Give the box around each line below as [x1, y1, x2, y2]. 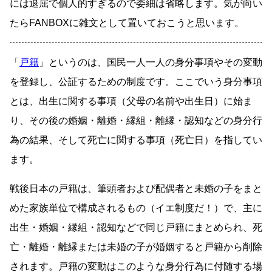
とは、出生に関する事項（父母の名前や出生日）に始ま [10, 96, 253, 107]
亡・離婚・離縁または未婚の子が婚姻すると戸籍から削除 [10, 242, 262, 253]
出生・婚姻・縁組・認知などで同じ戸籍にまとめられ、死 [10, 222, 262, 233]
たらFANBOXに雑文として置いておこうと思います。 [10, 18, 244, 29]
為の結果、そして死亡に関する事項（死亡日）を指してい [10, 135, 262, 146]
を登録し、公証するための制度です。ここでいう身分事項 [10, 76, 262, 87]
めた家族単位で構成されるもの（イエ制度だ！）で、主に [10, 203, 262, 214]
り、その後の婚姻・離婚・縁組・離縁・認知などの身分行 [10, 115, 262, 126]
